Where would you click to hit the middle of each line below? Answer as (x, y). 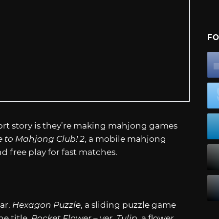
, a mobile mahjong (125, 139)
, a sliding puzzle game (128, 205)
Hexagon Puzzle (46, 205)
